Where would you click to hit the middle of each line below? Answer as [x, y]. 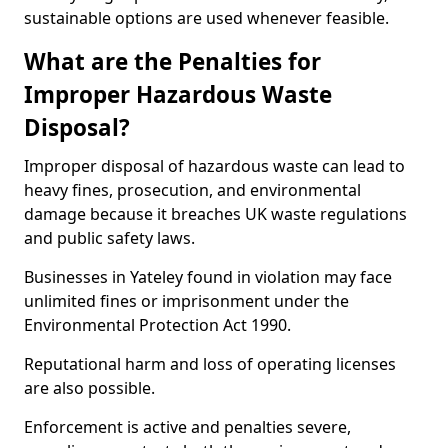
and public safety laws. [109, 238]
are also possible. [89, 388]
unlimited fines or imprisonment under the [186, 301]
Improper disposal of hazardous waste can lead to [214, 166]
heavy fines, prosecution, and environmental [192, 190]
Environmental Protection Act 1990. [157, 325]
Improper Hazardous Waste [178, 94]
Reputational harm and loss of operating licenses [210, 364]
